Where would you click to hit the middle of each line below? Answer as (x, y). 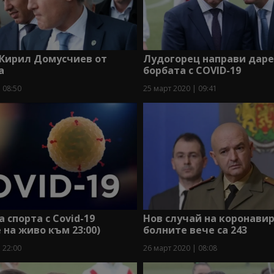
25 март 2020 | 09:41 (180, 89)
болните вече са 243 (195, 230)
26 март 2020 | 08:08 (180, 248)
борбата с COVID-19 (192, 71)
